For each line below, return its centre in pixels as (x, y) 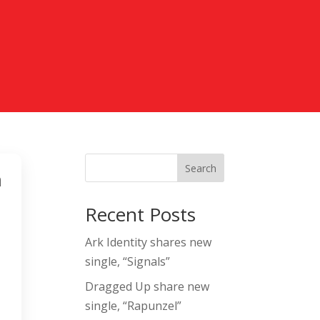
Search (200, 169)
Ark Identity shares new (149, 242)
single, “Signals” (128, 262)
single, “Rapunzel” (134, 306)
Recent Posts (141, 215)
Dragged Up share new (147, 287)
